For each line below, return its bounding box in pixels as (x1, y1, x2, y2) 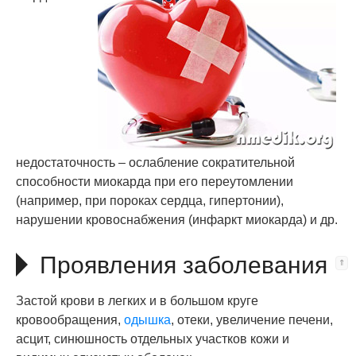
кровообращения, (16, 313, 124, 327)
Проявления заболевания (40, 252, 327, 278)
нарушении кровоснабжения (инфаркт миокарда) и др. (16, 213, 338, 226)
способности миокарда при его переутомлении (16, 175, 293, 188)
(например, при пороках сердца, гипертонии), (16, 194, 284, 207)
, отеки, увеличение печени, (171, 313, 333, 327)
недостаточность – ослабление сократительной (16, 156, 295, 169)
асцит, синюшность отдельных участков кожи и (16, 332, 289, 346)
